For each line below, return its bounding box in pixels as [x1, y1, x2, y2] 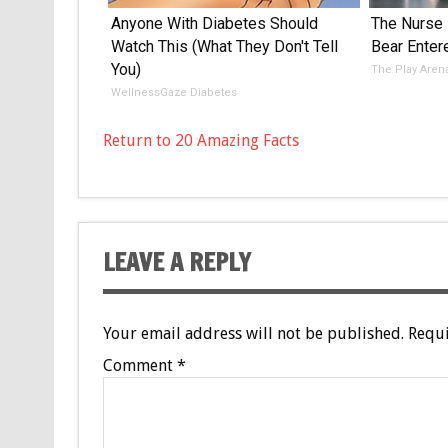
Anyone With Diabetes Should [110, 13, 318, 33]
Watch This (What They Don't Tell [110, 36, 338, 56]
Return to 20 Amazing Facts [102, 130, 299, 150]
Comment [102, 356, 177, 376]
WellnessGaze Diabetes [110, 85, 237, 99]
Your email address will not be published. [102, 324, 404, 344]
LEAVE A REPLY [102, 244, 251, 279]
